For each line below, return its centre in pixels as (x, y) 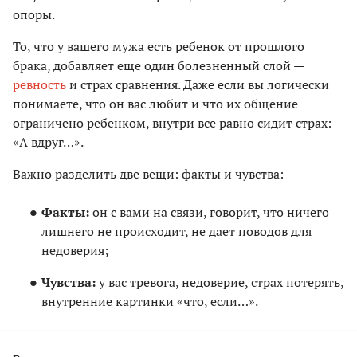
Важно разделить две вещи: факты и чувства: (148, 174)
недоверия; (75, 251)
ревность (39, 85)
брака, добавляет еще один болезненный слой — (158, 66)
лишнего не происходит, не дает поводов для (177, 231)
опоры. (34, 15)
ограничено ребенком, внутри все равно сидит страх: (172, 123)
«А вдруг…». (48, 142)
